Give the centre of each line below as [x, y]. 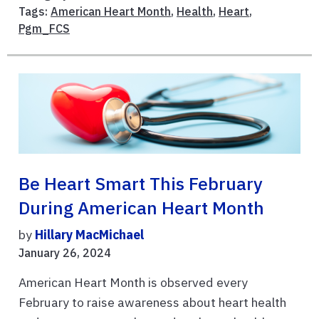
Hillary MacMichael [89, 234]
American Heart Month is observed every [133, 282]
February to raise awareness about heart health [152, 302]
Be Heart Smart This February [141, 183]
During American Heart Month [141, 208]
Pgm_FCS [44, 29]
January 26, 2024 [65, 252]
